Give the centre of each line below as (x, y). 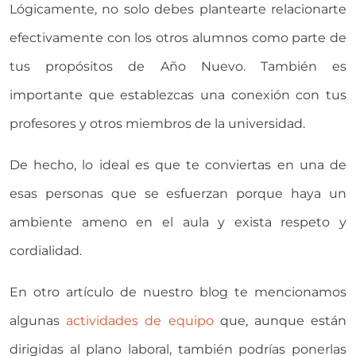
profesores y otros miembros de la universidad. (157, 124)
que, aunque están (280, 321)
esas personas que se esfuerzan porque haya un (178, 194)
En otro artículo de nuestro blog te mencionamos (178, 292)
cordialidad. (46, 251)
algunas (38, 321)
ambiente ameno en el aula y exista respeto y (178, 222)
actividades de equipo (140, 321)
